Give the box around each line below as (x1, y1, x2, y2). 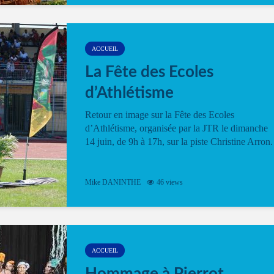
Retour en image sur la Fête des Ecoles (85, 109, 234, 120)
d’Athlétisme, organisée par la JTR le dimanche (85, 123, 268, 133)
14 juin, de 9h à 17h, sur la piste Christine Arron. (85, 136, 273, 147)
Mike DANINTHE (85, 178, 141, 187)
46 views (157, 178, 183, 187)
